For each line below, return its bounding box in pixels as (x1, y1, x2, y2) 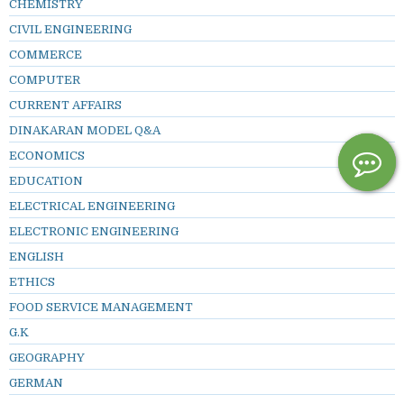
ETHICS (9, 275, 55, 289)
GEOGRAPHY (9, 351, 85, 365)
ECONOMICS (9, 149, 85, 163)
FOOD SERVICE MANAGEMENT (9, 300, 193, 315)
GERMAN (9, 376, 63, 390)
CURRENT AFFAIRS (9, 98, 122, 113)
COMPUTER (9, 73, 80, 87)
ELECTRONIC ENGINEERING (9, 225, 179, 239)
